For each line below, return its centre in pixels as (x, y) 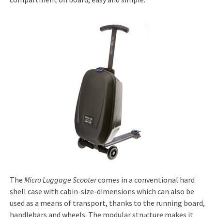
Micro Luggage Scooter (61, 180)
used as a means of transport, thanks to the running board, (107, 203)
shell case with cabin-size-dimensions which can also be (102, 191)
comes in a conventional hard (146, 180)
